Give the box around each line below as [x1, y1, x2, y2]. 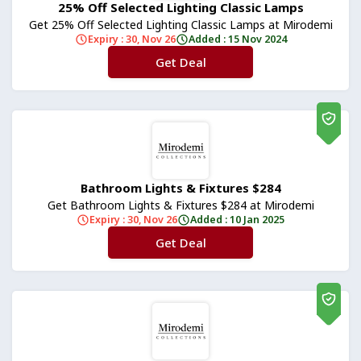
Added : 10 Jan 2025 [190, 213, 284, 226]
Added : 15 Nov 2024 [188, 32, 287, 46]
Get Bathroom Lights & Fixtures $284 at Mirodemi [47, 197, 314, 213]
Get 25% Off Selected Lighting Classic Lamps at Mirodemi [28, 17, 333, 32]
